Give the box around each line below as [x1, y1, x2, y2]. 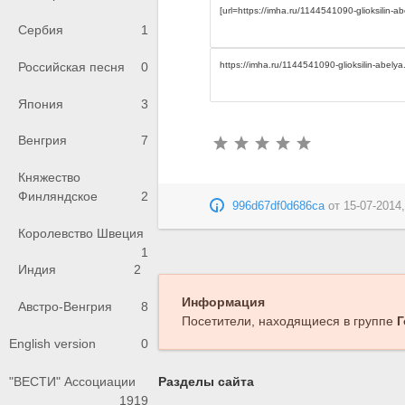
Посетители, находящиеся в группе [181, 314, 397, 329]
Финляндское [18, 189, 98, 204]
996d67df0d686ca [232, 200, 325, 213]
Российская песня [18, 60, 125, 75]
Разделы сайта [157, 374, 254, 390]
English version [9, 336, 96, 352]
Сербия [18, 23, 63, 38]
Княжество [18, 170, 80, 185]
